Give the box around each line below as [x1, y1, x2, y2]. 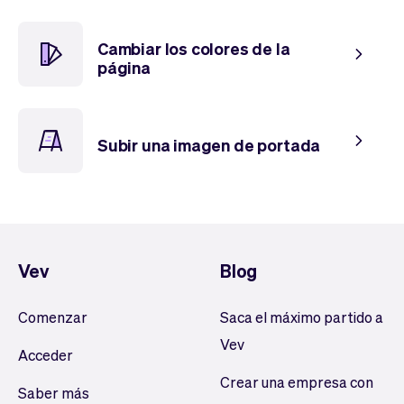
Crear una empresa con [220, 372, 373, 391]
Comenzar [18, 308, 87, 326]
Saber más [18, 383, 89, 402]
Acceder [18, 345, 73, 364]
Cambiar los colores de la [97, 38, 290, 59]
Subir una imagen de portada [97, 133, 321, 155]
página [97, 57, 151, 78]
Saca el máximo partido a [220, 308, 383, 326]
